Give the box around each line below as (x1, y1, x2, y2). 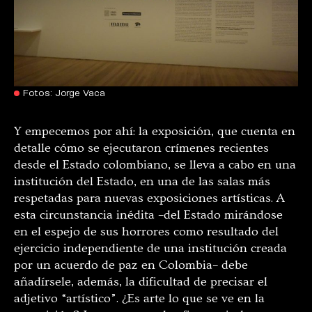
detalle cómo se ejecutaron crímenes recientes (14, 140, 269, 155)
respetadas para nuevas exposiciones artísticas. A (14, 190, 285, 205)
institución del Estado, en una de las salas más (14, 173, 270, 189)
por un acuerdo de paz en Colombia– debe (14, 257, 248, 272)
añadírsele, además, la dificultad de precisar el (14, 274, 267, 289)
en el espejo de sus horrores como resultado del (14, 224, 279, 239)
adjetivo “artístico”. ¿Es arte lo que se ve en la (14, 290, 265, 306)
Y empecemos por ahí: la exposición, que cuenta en (14, 123, 295, 139)
